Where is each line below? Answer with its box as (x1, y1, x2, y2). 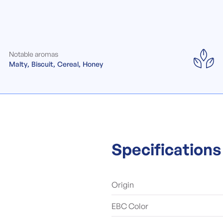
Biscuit (31, 60, 53, 68)
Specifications (111, 139, 221, 159)
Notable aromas (9, 50, 58, 58)
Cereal (57, 60, 79, 68)
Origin (111, 180, 134, 190)
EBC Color (111, 201, 148, 211)
